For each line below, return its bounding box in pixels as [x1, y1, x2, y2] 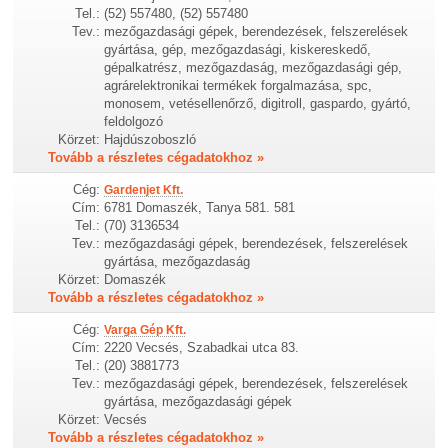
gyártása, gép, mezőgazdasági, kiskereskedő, [104, 42, 372, 58]
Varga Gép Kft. [104, 323, 187, 338]
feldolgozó [104, 114, 164, 130]
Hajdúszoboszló [104, 132, 197, 148]
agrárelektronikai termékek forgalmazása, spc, [104, 78, 373, 94]
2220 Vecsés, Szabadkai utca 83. [104, 340, 300, 356]
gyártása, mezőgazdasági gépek [104, 394, 293, 410]
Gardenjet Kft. [104, 183, 184, 198]
